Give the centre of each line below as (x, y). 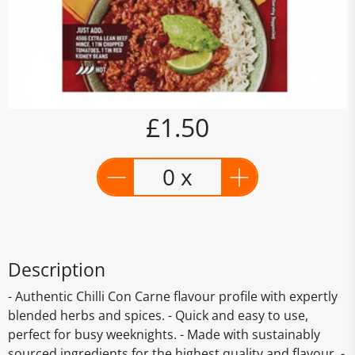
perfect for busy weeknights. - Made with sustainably (164, 334)
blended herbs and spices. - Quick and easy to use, (158, 315)
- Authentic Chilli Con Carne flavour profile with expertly (173, 296)
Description (57, 269)
